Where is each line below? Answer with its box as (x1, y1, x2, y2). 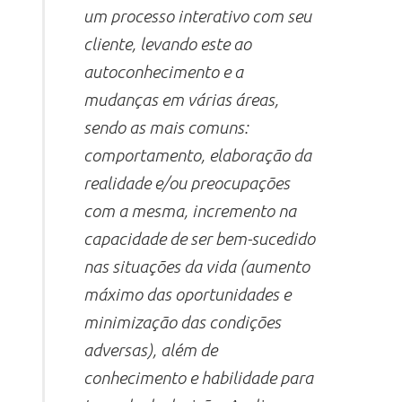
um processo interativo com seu (83, 5, 312, 26)
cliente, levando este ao (83, 33, 252, 54)
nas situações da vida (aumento (83, 256, 310, 276)
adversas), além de (83, 339, 218, 360)
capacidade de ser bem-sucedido (83, 228, 316, 249)
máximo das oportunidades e (83, 284, 292, 304)
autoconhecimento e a (83, 61, 244, 82)
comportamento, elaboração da (83, 144, 312, 165)
